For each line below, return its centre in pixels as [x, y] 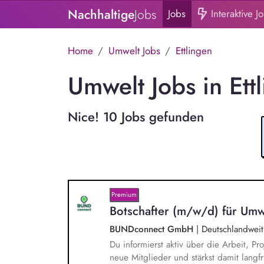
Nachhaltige [101, 15]
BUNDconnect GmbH [153, 229]
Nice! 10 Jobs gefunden [136, 117]
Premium [124, 195]
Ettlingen [194, 50]
